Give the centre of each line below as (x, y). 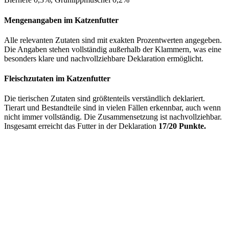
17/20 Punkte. (182, 126)
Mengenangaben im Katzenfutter (61, 20)
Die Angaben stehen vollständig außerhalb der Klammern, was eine (113, 49)
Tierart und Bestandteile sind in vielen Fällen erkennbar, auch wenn (112, 108)
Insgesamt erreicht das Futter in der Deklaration (81, 126)
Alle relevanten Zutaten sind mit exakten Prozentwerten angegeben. (113, 40)
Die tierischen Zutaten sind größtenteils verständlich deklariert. (105, 99)
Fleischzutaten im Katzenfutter (57, 79)
